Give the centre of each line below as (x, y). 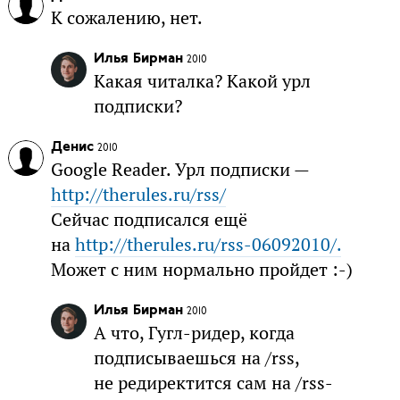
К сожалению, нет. (126, 18)
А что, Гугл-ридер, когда (194, 333)
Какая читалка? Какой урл (202, 82)
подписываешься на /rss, (196, 358)
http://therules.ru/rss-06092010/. (208, 245)
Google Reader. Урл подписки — (179, 170)
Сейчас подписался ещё (149, 220)
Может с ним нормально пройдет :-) (201, 270)
